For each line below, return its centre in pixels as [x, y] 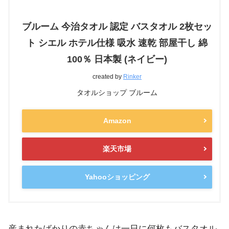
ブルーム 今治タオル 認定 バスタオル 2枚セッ [117, 26]
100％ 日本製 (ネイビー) [117, 59]
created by [108, 76]
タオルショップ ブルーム [117, 92]
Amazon [117, 120]
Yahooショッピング [117, 177]
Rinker [132, 76]
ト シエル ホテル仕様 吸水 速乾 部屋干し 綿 [117, 43]
